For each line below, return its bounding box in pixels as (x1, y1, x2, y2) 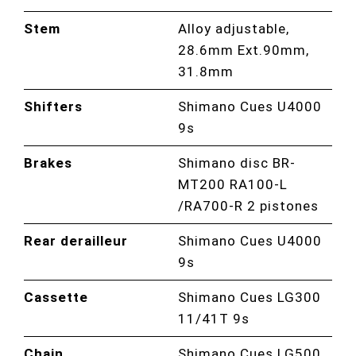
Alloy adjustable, (178, 20, 290, 37)
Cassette (24, 288, 89, 305)
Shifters (24, 98, 83, 114)
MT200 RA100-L (178, 176, 288, 192)
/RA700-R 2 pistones (178, 197, 319, 214)
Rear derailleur (24, 232, 129, 249)
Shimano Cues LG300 (178, 288, 322, 305)
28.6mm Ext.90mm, (178, 41, 310, 58)
